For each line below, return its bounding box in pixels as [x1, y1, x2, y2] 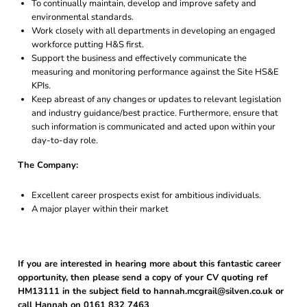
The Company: [18, 159, 78, 171]
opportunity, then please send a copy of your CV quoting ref [18, 271, 268, 284]
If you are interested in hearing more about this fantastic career [18, 258, 281, 270]
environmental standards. [32, 11, 134, 23]
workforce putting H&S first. [32, 38, 144, 51]
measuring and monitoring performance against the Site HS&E [32, 66, 279, 78]
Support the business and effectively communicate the [32, 52, 247, 64]
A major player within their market [32, 203, 169, 215]
